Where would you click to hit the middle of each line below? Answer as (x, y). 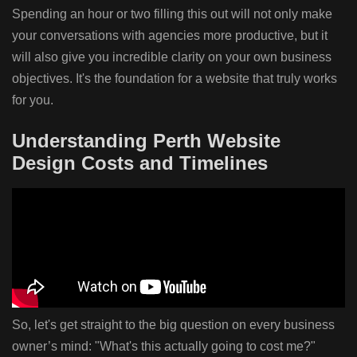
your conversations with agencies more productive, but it (170, 36)
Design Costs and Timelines (140, 163)
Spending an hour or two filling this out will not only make (172, 14)
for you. (33, 100)
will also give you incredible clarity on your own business (172, 57)
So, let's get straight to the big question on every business (173, 324)
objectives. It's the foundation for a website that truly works (175, 79)
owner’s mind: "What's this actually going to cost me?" (164, 346)
